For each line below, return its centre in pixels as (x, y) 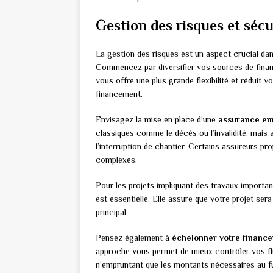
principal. (112, 212)
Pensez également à (134, 238)
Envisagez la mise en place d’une (157, 120)
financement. (119, 94)
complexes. (116, 160)
